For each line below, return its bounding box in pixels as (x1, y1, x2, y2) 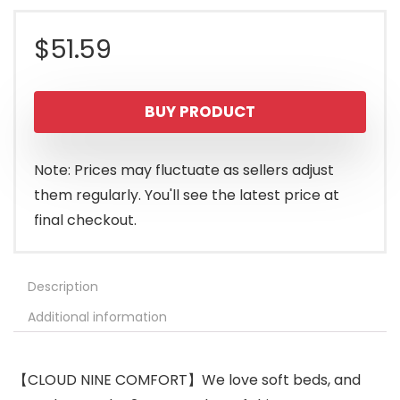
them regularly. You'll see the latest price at (34, 185, 339, 206)
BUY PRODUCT (145, 101, 255, 123)
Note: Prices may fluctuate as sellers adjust (34, 160, 334, 181)
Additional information (28, 308, 167, 327)
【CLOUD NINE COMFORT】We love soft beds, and (13, 370, 361, 391)
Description (28, 278, 98, 296)
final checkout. (34, 210, 137, 231)
